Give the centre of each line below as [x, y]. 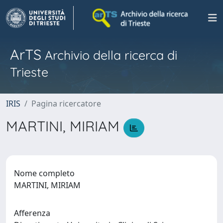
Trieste [29, 72]
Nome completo [44, 173]
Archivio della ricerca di [109, 55]
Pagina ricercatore [66, 104]
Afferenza [32, 213]
